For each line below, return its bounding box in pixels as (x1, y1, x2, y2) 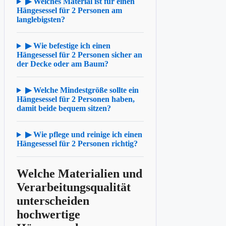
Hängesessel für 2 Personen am (17, 6, 122, 15)
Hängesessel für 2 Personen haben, (17, 95, 135, 104)
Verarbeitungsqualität (17, 181, 131, 194)
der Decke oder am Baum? (17, 60, 108, 69)
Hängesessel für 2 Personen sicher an (17, 50, 142, 60)
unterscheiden (17, 194, 89, 208)
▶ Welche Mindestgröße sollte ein (25, 86, 139, 95)
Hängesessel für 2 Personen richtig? (17, 139, 138, 148)
